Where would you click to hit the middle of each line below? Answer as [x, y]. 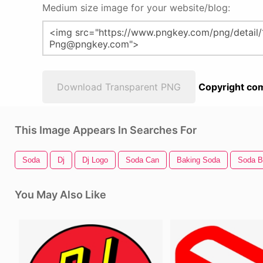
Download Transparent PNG [119, 87]
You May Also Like [60, 195]
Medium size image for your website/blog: [136, 8]
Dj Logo [95, 160]
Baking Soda [198, 160]
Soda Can [142, 160]
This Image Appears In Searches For [106, 130]
